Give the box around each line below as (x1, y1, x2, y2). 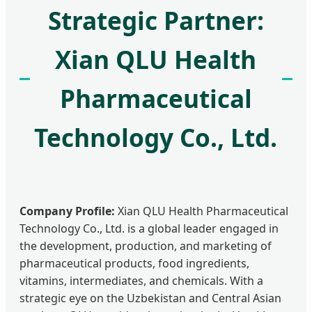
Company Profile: (19, 203, 115, 219)
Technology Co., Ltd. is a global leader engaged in (19, 221, 279, 237)
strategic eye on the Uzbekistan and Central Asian (19, 290, 281, 306)
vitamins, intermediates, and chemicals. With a (19, 273, 263, 289)
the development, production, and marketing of (19, 238, 272, 254)
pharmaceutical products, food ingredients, (19, 256, 249, 272)
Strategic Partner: (47, 3, 264, 38)
